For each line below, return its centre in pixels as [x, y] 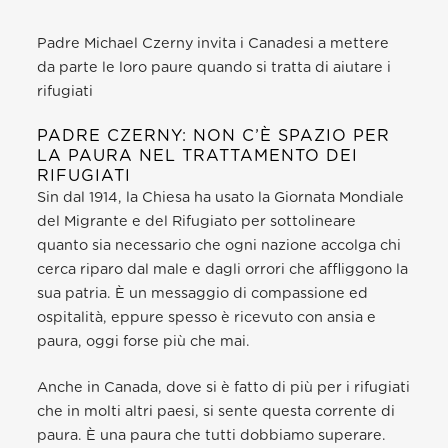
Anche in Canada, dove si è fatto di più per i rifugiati [224, 387]
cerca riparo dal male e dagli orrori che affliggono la [223, 269]
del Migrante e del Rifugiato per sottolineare [197, 221]
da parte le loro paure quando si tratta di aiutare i [214, 67]
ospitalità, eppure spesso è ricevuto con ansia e [207, 317]
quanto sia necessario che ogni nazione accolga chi [219, 245]
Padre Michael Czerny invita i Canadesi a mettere [213, 43]
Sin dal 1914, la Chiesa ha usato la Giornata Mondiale [221, 197]
